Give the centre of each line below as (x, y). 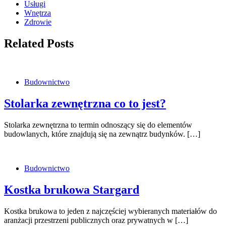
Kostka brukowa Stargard (72, 189)
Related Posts (39, 44)
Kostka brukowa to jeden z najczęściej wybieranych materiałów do (110, 211)
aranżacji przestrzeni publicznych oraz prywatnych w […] (96, 220)
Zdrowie (38, 22)
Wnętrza (38, 13)
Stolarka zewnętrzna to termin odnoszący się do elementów (98, 125)
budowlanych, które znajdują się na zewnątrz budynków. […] (102, 134)
